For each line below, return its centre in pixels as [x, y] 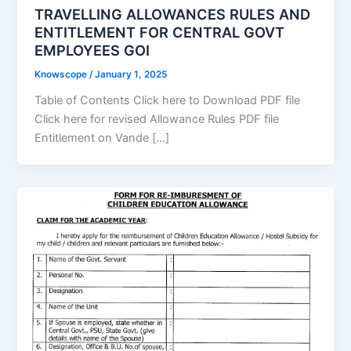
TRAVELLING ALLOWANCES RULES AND [173, 14]
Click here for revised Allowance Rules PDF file [157, 119]
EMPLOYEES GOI [92, 51]
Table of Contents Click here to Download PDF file [168, 101]
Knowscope [62, 75]
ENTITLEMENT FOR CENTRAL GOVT [160, 33]
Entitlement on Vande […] [102, 138]
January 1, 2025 [131, 75]
